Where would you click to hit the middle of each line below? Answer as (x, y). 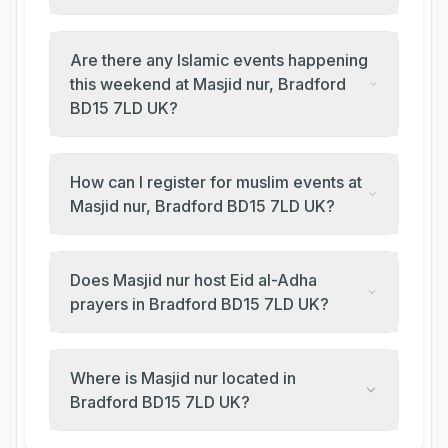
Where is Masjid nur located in (183, 378)
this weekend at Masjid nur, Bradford (208, 84)
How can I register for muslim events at (216, 182)
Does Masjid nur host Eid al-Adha (194, 280)
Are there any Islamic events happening (219, 60)
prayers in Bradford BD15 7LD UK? (199, 304)
